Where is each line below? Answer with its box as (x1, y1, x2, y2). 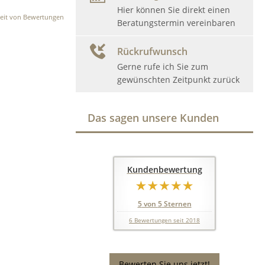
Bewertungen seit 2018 (132, 216, 200, 224)
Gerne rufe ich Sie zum (117, 61, 208, 72)
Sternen (161, 199, 192, 209)
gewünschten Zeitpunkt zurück (117, 74, 240, 85)
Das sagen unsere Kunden (88, 111, 219, 125)
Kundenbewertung (127, 164, 202, 175)
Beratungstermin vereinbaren (117, 17, 235, 28)
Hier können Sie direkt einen (117, 4, 230, 15)
